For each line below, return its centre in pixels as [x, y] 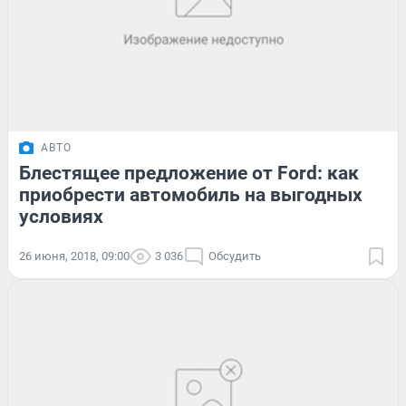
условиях [61, 217]
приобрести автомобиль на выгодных [191, 195]
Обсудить [235, 256]
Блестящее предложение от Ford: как [189, 174]
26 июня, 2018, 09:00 [74, 256]
